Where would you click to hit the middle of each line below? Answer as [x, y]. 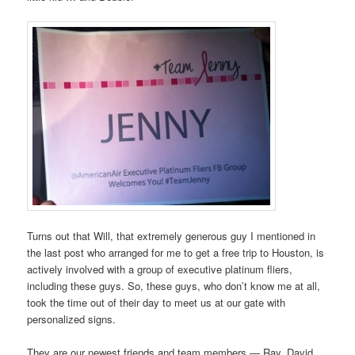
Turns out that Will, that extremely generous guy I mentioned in [172, 235]
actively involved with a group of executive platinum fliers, [160, 269]
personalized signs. [72, 319]
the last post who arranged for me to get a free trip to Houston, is [176, 252]
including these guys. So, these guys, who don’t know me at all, [174, 285]
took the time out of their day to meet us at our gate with [157, 302]
